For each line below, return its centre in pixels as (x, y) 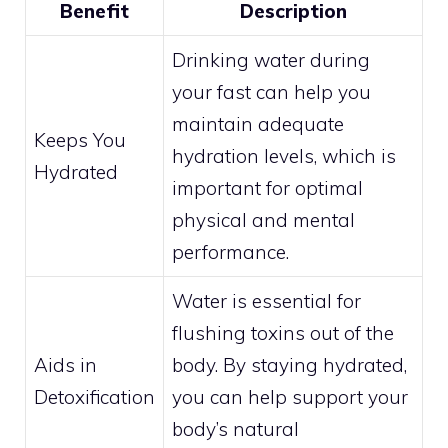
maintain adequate (258, 123)
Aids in (65, 364)
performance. (230, 251)
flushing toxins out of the (283, 332)
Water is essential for (266, 300)
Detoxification (94, 396)
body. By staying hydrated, (289, 364)
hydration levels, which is (284, 155)
